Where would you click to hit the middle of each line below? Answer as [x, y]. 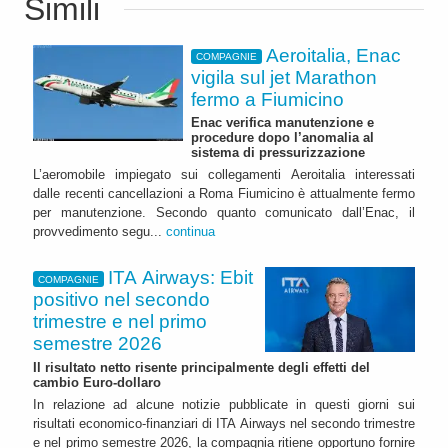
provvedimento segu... [99, 232]
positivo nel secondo [121, 300]
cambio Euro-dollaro [97, 383]
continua [190, 232]
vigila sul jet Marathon [284, 77]
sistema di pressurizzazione [278, 153]
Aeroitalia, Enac [334, 55]
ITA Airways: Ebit [181, 278]
